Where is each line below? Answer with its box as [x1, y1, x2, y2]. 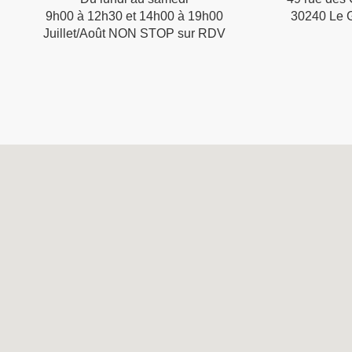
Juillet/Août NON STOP [43, 26, 178, 40]
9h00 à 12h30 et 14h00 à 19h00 [46, 9, 224, 23]
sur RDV [178, 26, 226, 40]
